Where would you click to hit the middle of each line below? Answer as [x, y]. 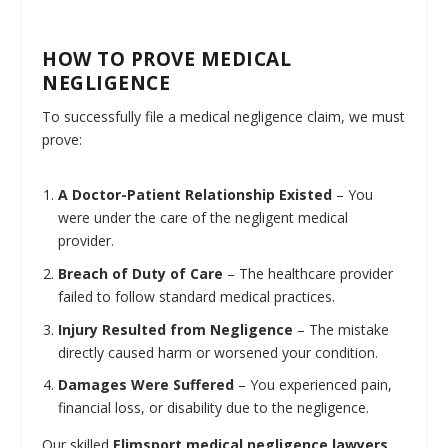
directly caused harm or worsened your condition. [218, 352]
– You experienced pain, [313, 385]
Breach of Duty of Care [141, 273]
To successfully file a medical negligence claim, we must [224, 116]
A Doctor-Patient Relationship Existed [195, 195]
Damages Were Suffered [146, 385]
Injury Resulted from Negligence [176, 329]
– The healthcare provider [308, 273]
